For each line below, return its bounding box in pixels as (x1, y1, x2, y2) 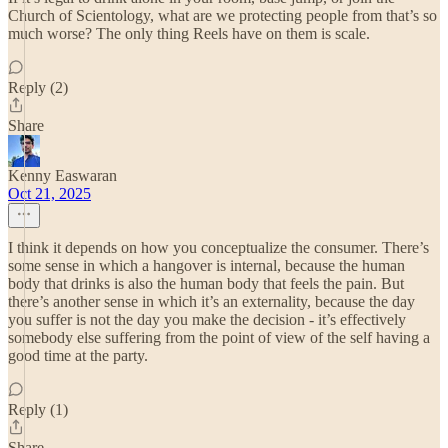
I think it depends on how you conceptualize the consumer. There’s (8, 239, 429, 256)
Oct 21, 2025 (8, 185, 91, 202)
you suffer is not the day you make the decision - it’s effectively (8, 311, 406, 328)
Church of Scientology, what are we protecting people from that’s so (8, 7, 437, 24)
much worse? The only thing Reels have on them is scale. (8, 25, 370, 42)
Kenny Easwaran (8, 167, 117, 184)
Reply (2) (8, 79, 68, 96)
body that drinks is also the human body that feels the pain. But (8, 275, 404, 292)
